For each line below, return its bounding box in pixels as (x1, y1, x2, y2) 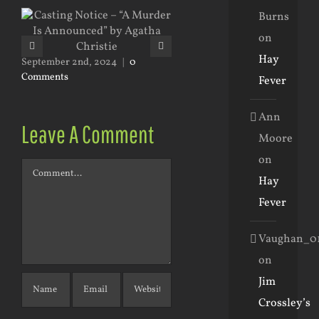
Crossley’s (258, 295, 310, 311)
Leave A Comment (21, 120, 154, 149)
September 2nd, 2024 (21, 56, 117, 70)
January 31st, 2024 (177, 40, 258, 54)
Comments (21, 70, 68, 85)
